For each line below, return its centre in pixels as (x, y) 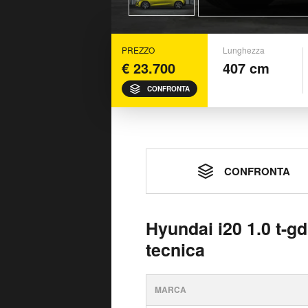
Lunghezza (244, 50)
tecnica (175, 250)
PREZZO (138, 50)
